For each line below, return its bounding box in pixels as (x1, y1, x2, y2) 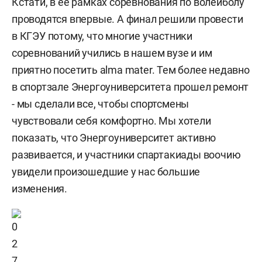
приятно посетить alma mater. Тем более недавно (12, 64, 250, 76)
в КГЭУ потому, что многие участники (12, 30, 192, 42)
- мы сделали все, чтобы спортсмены (12, 98, 189, 110)
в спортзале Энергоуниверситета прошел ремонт (12, 81, 249, 93)
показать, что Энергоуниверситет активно (12, 132, 216, 144)
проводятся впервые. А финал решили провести (12, 13, 243, 25)
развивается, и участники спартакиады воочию (12, 149, 241, 161)
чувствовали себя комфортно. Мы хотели (12, 115, 211, 127)
